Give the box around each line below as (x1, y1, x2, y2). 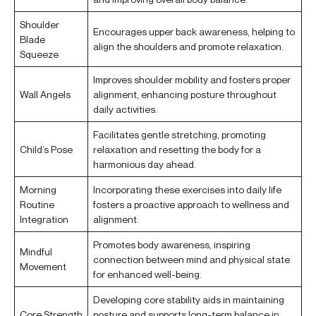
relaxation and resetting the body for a (93, 143, 261, 156)
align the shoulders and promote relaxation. (93, 40, 284, 53)
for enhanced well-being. (93, 268, 202, 281)
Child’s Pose (20, 143, 73, 156)
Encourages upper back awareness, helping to (93, 25, 295, 38)
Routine (20, 198, 54, 211)
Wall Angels (20, 88, 71, 101)
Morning (20, 183, 56, 196)
